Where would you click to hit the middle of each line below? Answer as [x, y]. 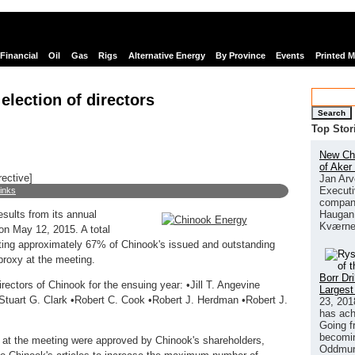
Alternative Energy [166, 56]
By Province [240, 56]
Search [332, 113]
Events [290, 56]
